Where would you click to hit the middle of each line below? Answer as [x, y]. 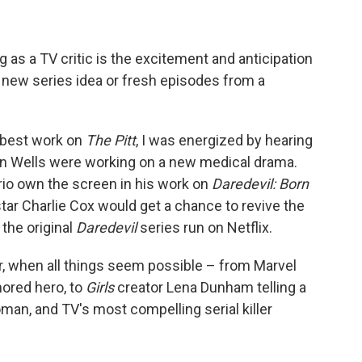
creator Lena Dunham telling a [210, 287]
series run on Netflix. [206, 227]
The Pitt [111, 140]
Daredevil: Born [260, 183]
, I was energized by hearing [224, 140]
